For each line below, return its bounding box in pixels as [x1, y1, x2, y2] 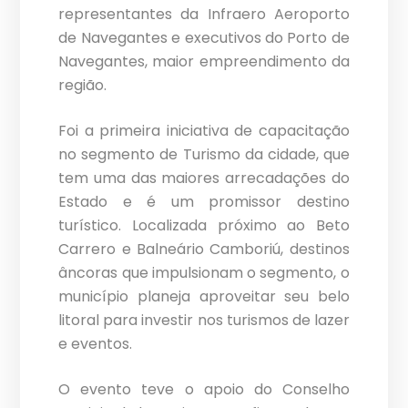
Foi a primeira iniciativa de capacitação [58, 120, 350, 142]
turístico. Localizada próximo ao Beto [58, 215, 350, 237]
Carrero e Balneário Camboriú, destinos [58, 239, 350, 260]
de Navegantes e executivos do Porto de [58, 27, 350, 49]
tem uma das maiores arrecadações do [58, 168, 350, 189]
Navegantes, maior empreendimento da [58, 51, 350, 73]
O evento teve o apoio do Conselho [58, 379, 350, 401]
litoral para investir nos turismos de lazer [58, 310, 350, 331]
